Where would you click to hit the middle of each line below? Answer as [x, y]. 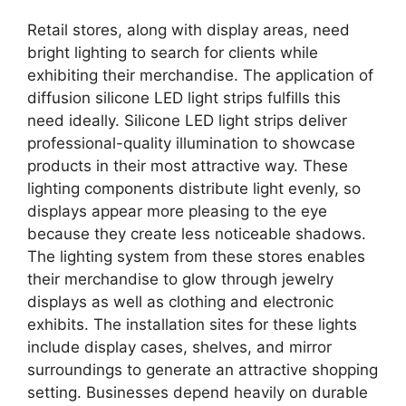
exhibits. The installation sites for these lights [192, 325]
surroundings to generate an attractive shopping [203, 370]
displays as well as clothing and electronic [180, 302]
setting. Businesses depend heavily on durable [198, 393]
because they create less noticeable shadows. [197, 234]
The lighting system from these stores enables [196, 257]
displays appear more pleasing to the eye [177, 212]
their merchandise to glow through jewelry [180, 280]
